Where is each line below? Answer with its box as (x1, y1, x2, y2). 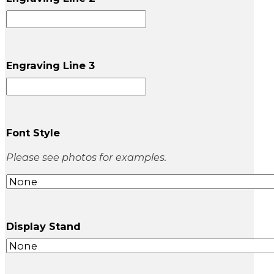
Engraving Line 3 (6, 59, 95, 72)
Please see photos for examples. (6, 150, 166, 163)
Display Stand (6, 220, 81, 233)
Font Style (6, 127, 60, 139)
